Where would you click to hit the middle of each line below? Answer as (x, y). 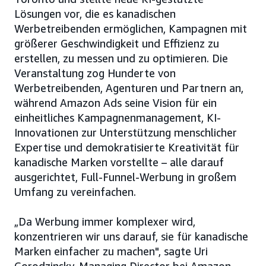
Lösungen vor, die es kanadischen (95, 14)
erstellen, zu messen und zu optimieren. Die (121, 58)
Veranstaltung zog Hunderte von (95, 73)
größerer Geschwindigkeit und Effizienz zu (117, 44)
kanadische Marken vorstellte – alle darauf (119, 162)
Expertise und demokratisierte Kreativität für (127, 148)
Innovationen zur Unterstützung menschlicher (126, 133)
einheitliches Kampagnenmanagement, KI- (118, 118)
